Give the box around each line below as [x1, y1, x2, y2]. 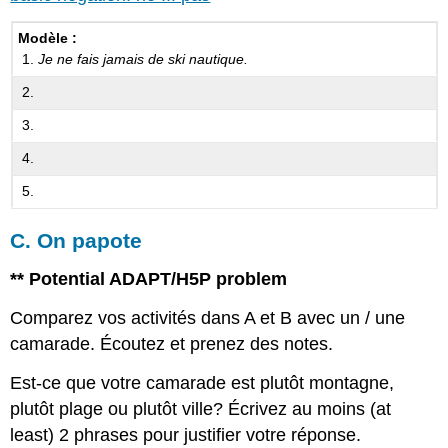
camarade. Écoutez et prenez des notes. [10, 333, 334, 354]
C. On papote [10, 229, 143, 253]
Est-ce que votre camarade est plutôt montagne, [10, 372, 395, 393]
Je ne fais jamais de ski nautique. [38, 51, 249, 68]
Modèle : [18, 30, 78, 47]
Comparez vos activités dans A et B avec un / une [10, 307, 406, 328]
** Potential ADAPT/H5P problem [10, 269, 288, 290]
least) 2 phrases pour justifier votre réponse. [10, 424, 362, 445]
